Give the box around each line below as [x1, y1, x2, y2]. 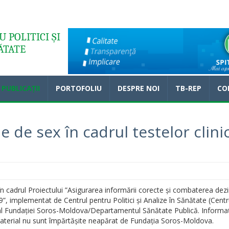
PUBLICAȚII [2, 83, 40, 94]
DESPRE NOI [118, 83, 159, 94]
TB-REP [175, 83, 201, 94]
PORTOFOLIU [56, 83, 102, 94]
